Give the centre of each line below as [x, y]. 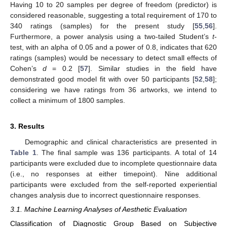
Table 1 [23, 152]
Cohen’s [26, 68]
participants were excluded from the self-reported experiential [113, 184]
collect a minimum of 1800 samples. [68, 100]
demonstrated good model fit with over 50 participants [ [102, 79]
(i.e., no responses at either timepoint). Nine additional [113, 174]
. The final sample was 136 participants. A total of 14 [127, 152]
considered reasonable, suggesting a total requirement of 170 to [113, 15]
